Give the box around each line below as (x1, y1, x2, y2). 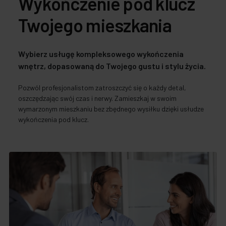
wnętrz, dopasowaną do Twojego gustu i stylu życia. (18, 61, 206, 71)
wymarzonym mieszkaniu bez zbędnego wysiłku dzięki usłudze (18, 104, 204, 113)
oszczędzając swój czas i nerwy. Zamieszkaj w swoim (18, 93, 177, 102)
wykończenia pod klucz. (18, 115, 89, 124)
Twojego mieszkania (18, 14, 172, 36)
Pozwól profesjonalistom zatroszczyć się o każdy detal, (18, 83, 186, 92)
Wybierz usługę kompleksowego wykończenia (18, 48, 184, 59)
